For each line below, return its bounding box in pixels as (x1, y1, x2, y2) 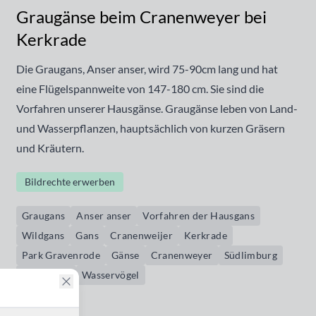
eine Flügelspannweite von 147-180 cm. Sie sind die (16, 82, 264, 95)
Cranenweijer (109, 229, 174, 241)
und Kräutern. (16, 141, 84, 154)
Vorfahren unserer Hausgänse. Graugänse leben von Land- (16, 102, 298, 115)
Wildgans (21, 229, 65, 241)
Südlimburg (224, 249, 278, 261)
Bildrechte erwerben (24, 176, 115, 188)
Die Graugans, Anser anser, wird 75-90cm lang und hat (16, 62, 278, 75)
